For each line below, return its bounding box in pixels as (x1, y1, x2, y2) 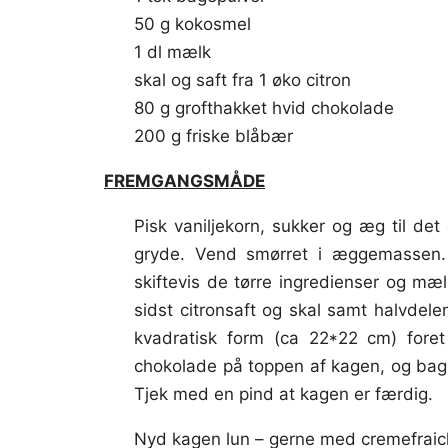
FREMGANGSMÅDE (104, 171, 265, 192)
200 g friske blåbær (134, 126, 293, 147)
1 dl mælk (134, 42, 211, 63)
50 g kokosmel (134, 14, 251, 35)
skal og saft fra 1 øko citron (134, 70, 351, 91)
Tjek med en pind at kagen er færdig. (134, 384, 433, 405)
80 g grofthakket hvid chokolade (134, 98, 394, 119)
